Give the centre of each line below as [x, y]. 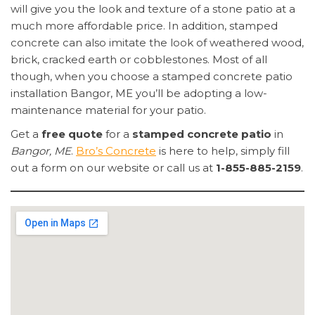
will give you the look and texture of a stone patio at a [153, 9]
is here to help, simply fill [223, 151]
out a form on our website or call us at [113, 168]
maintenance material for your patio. [108, 110]
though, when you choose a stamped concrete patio [152, 76]
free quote [72, 134]
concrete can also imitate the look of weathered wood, [157, 43]
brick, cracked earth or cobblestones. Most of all [139, 59]
